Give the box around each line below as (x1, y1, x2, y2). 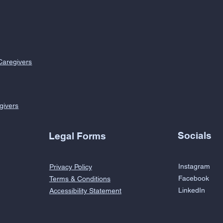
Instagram (178, 162, 210, 171)
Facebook (178, 174, 209, 183)
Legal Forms (49, 130, 107, 141)
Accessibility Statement (49, 186, 121, 195)
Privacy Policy (49, 162, 92, 171)
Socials (178, 130, 212, 141)
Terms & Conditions (49, 175, 111, 183)
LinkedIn (178, 186, 205, 195)
